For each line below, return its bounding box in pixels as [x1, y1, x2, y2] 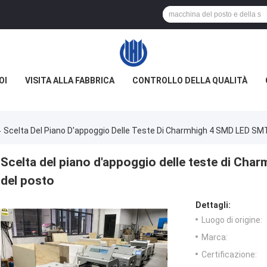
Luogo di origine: [201, 215, 262, 225]
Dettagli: [195, 200, 231, 210]
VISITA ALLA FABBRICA [25, 76, 114, 85]
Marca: [201, 232, 228, 243]
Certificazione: [201, 250, 257, 260]
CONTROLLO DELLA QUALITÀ [132, 76, 247, 85]
